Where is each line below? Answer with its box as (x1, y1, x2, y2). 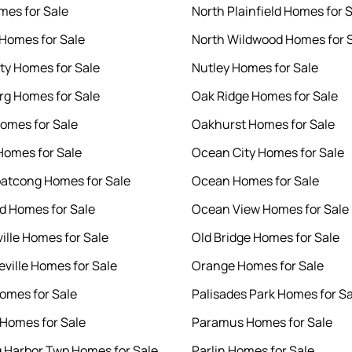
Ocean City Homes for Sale (192, 144, 344, 162)
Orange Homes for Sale (192, 257, 324, 275)
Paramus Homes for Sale (192, 313, 332, 332)
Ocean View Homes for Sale (192, 200, 349, 218)
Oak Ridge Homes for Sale (192, 87, 338, 105)
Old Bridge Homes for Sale (192, 229, 339, 247)
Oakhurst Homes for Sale (192, 115, 335, 134)
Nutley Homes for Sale (192, 59, 318, 77)
